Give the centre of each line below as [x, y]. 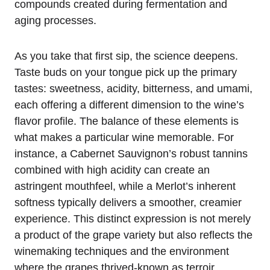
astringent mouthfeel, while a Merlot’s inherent [125, 186]
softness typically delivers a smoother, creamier [128, 202]
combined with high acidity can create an [112, 170]
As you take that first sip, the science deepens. [126, 56]
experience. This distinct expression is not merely [133, 218]
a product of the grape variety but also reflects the [133, 235]
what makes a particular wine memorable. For [124, 137]
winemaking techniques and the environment [122, 251]
